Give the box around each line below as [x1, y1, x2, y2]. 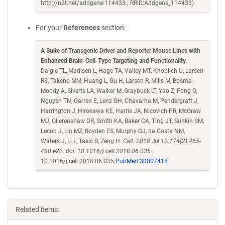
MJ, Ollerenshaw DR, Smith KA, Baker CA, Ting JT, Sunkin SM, [41, 118, 204, 125]
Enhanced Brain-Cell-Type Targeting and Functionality [41, 57, 186, 64]
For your [36, 24, 63, 32]
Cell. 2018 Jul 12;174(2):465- [123, 138, 201, 145]
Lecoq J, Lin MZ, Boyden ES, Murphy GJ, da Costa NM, [41, 128, 185, 135]
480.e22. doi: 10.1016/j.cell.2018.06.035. [41, 148, 152, 155]
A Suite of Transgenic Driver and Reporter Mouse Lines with [41, 47, 200, 54]
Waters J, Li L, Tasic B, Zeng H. [41, 138, 123, 145]
